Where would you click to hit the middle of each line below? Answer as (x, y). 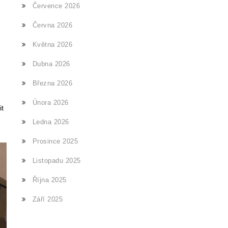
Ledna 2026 (51, 122)
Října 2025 (49, 180)
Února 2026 (50, 103)
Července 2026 (56, 6)
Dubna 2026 (51, 64)
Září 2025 (48, 199)
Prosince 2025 (55, 141)
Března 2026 (52, 83)
